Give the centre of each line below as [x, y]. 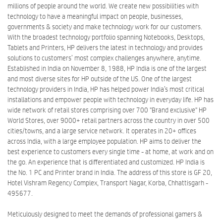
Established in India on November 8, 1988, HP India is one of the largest [107, 69]
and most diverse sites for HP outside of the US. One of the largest [100, 79]
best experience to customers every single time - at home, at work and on [111, 152]
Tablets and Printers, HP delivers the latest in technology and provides [105, 48]
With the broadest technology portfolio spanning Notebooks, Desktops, [106, 37]
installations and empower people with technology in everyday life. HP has [111, 100]
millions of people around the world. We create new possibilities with [103, 6]
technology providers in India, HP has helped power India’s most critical [106, 89]
